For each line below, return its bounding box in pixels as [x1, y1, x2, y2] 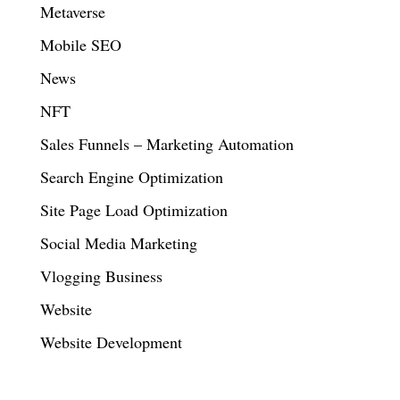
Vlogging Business [39, 265, 162, 287]
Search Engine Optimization [39, 166, 223, 188]
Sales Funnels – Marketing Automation [39, 133, 294, 155]
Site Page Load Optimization [39, 199, 228, 221]
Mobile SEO [39, 34, 121, 56]
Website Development [39, 331, 182, 354]
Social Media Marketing [39, 232, 197, 254]
